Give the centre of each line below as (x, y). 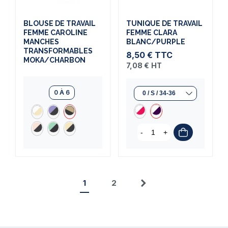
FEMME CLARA (151, 32)
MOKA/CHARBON (54, 60)
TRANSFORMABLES (58, 51)
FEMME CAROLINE (55, 32)
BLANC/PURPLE (155, 41)
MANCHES (41, 41)
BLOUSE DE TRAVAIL (60, 23)
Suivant (157, 187)
